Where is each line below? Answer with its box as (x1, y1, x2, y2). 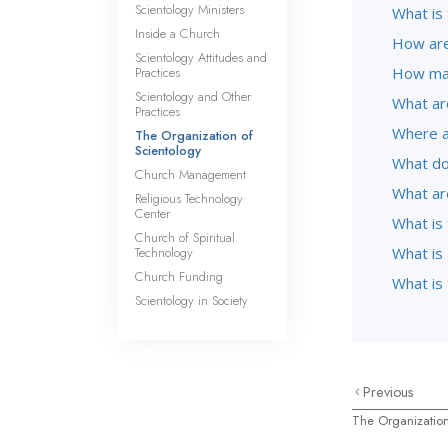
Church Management (135, 165, 246, 184)
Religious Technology (135, 189, 243, 208)
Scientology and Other (135, 87, 251, 106)
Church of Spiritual (135, 228, 235, 247)
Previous (363, 382, 415, 402)
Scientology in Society (135, 291, 248, 310)
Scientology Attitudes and (135, 48, 267, 67)
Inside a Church (135, 24, 220, 43)
